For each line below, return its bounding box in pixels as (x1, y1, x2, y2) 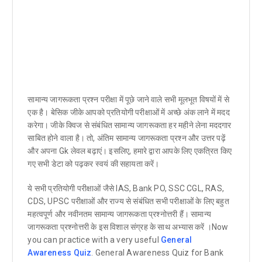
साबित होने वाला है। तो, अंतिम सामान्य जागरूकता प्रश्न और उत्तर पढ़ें (27, 133, 226, 143)
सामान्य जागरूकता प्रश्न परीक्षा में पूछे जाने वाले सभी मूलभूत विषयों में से (27, 94, 230, 104)
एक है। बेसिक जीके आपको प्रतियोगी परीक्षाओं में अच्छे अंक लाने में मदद (27, 107, 230, 117)
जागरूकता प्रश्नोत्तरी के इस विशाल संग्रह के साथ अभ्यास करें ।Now (27, 222, 229, 232)
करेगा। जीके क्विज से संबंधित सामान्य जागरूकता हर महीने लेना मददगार (27, 120, 232, 130)
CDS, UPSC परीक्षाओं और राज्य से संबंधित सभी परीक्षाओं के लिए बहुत (27, 196, 229, 206)
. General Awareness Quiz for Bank (91, 247, 224, 257)
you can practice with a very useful (27, 235, 161, 244)
